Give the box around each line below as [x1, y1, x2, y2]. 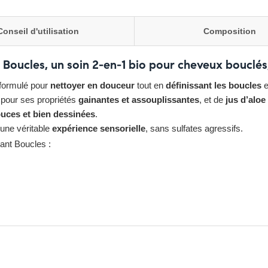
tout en [135, 80, 166, 90]
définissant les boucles [166, 80, 261, 90]
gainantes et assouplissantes [78, 95, 199, 105]
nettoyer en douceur [50, 80, 135, 90]
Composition [203, 26, 257, 36]
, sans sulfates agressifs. [145, 123, 243, 133]
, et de [199, 95, 226, 105]
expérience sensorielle [52, 123, 145, 133]
